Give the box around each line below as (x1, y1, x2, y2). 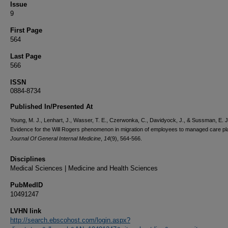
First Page (10, 26, 42, 34)
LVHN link (10, 207, 41, 215)
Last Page (10, 52, 41, 60)
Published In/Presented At (10, 103, 93, 110)
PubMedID (10, 181, 43, 189)
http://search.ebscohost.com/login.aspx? (10, 216, 130, 224)
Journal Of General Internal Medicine (10, 135, 101, 141)
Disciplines (10, 155, 45, 163)
